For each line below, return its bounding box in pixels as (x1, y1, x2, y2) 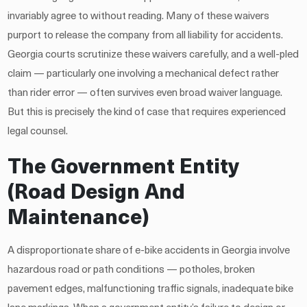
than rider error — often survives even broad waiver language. (8, 88, 283, 99)
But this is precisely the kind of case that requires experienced (8, 107, 286, 118)
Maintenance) (8, 208, 149, 230)
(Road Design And (8, 182, 186, 204)
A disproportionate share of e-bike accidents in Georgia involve (8, 245, 291, 256)
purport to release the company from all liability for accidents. (8, 30, 284, 41)
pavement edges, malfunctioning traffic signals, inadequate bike (8, 284, 294, 295)
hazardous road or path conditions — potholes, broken (8, 265, 256, 275)
